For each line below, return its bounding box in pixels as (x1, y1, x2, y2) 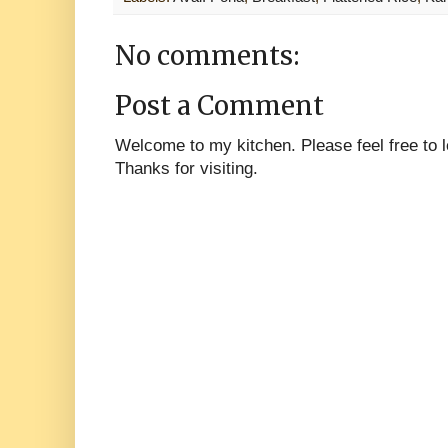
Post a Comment (115, 90, 324, 123)
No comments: (115, 40, 300, 73)
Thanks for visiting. (115, 158, 258, 179)
